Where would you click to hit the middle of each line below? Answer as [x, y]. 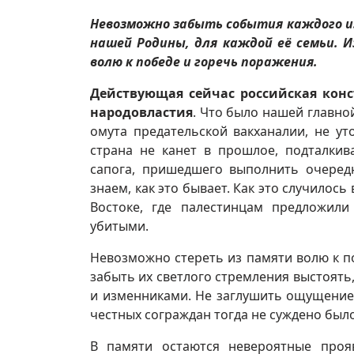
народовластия [141, 112]
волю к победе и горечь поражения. [204, 61]
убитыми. [121, 226]
